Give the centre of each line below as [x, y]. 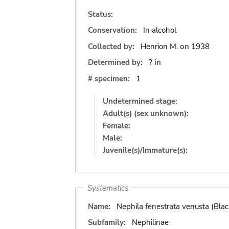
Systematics [108, 188]
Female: [117, 125]
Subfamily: [107, 222]
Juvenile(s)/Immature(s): [145, 150]
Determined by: [115, 62]
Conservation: [112, 30]
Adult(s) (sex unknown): [146, 113]
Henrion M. [159, 46]
